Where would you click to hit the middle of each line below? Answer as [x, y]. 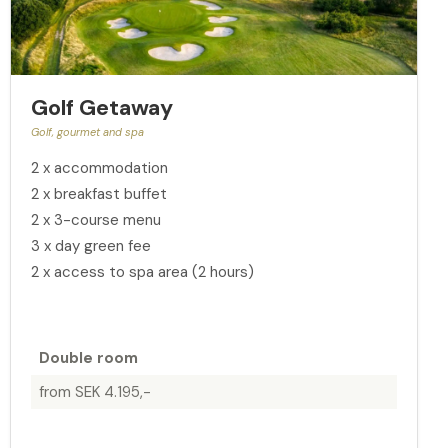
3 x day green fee [91, 246]
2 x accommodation [99, 168]
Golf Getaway [102, 108]
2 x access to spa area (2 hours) [142, 272]
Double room [88, 358]
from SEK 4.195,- [94, 392]
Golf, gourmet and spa [87, 132]
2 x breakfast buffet [99, 194]
